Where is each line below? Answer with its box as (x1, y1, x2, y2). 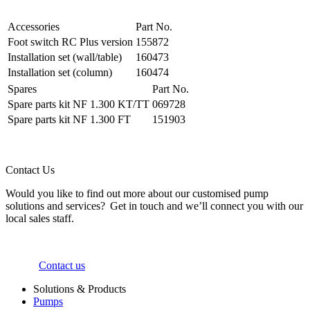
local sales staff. (6, 212, 77, 225)
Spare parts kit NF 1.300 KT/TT (8, 98, 149, 111)
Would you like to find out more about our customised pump (6, 188, 268, 200)
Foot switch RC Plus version (8, 36, 133, 48)
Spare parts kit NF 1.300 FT (8, 113, 131, 126)
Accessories (8, 21, 60, 33)
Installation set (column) (8, 66, 112, 79)
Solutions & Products (33, 283, 126, 295)
